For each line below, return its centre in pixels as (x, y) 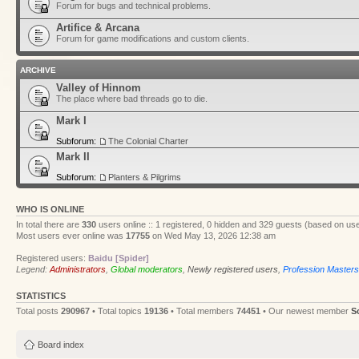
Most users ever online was (71, 236)
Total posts (38, 311)
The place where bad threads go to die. (132, 99)
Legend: (33, 270)
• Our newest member (306, 311)
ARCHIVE (38, 71)
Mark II (73, 157)
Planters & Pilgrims (145, 177)
